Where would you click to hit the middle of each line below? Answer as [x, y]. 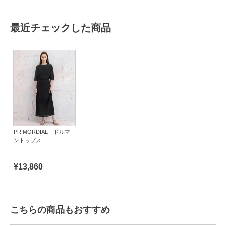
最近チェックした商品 [61, 27]
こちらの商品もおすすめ [60, 210]
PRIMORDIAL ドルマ [42, 132]
